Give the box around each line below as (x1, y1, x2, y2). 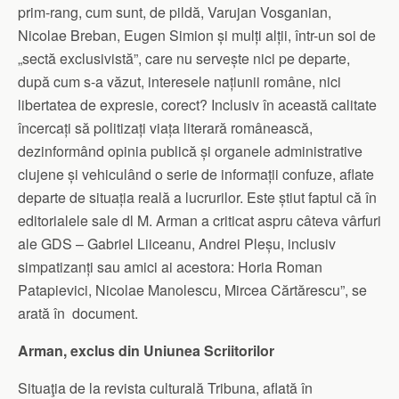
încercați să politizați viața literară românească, (18, 118, 313, 139)
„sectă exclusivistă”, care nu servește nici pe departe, (18, 48, 350, 69)
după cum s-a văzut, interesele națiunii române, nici (18, 71, 341, 93)
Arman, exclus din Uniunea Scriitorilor (18, 340, 274, 362)
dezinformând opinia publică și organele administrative (18, 141, 362, 162)
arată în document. (18, 303, 138, 324)
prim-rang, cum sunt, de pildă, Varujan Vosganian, (18, 2, 331, 23)
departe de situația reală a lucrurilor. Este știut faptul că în (18, 187, 377, 208)
